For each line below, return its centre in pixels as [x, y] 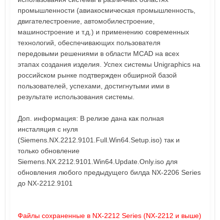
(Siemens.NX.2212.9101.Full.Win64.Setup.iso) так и [99, 140]
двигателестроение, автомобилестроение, [86, 21]
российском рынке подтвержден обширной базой [97, 75]
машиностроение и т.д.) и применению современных [103, 32]
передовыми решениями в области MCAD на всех [98, 53]
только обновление [49, 151]
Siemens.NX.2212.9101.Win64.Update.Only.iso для [98, 161]
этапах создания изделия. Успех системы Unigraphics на [109, 64]
